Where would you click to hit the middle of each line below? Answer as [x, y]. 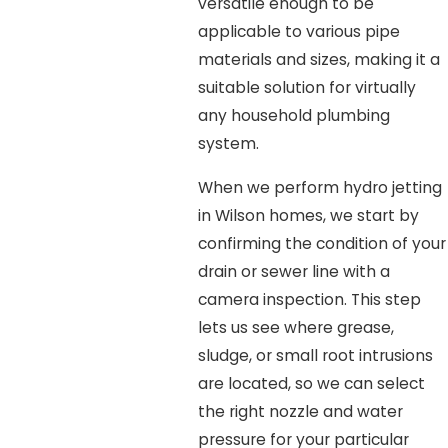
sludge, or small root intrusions [315, 355]
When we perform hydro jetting [319, 187]
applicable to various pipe [298, 32]
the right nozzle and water [300, 411]
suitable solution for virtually [306, 88]
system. [228, 144]
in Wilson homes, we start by [308, 215]
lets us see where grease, [295, 327]
